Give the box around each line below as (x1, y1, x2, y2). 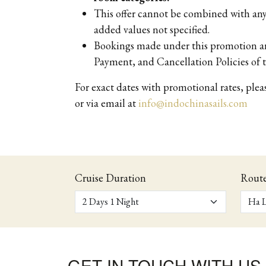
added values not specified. (94, 22, 210, 36)
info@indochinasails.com (138, 96, 248, 110)
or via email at (75, 96, 138, 110)
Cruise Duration (75, 170, 146, 185)
